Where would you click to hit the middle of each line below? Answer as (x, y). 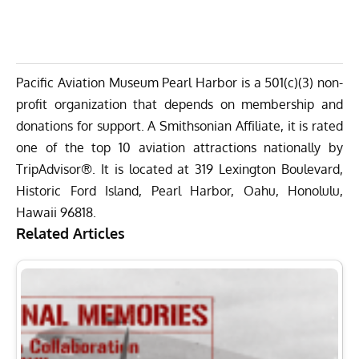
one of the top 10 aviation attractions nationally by (179, 148)
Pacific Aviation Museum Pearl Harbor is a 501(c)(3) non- (179, 83)
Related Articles (71, 234)
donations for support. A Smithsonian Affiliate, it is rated (179, 126)
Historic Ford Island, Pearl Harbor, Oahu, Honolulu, (179, 191)
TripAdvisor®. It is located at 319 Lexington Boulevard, (179, 169)
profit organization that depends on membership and (179, 105)
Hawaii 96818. (56, 213)
